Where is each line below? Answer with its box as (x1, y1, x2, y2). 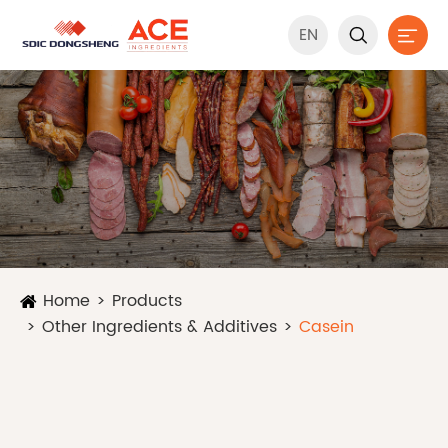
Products (112, 288, 182, 315)
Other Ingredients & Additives (42, 314, 277, 341)
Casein (299, 314, 354, 341)
